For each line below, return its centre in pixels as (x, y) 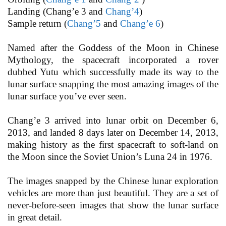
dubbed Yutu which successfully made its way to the (113, 72)
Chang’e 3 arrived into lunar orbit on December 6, (113, 121)
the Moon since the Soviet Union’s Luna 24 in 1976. (110, 157)
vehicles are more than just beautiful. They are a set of (113, 193)
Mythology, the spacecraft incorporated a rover (113, 60)
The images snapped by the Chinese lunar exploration (113, 181)
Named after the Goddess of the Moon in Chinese (113, 48)
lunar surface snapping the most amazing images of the (113, 84)
